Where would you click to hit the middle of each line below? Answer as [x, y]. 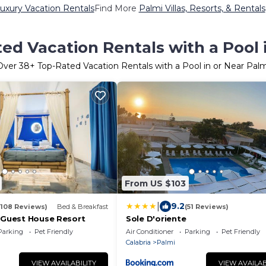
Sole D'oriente [156, 218]
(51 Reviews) [207, 206]
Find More [116, 8]
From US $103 [155, 183]
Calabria [138, 242]
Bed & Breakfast [83, 206]
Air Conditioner [150, 232]
